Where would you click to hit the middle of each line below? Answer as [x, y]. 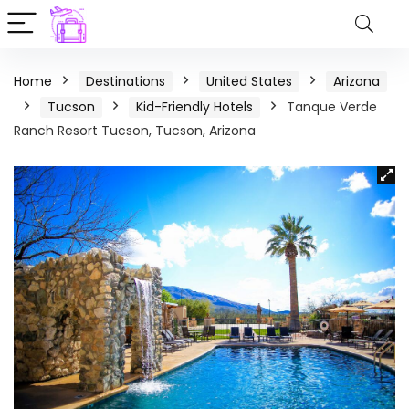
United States [249, 81]
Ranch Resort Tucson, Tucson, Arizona [135, 131]
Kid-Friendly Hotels [194, 107]
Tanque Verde [332, 107]
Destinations [126, 81]
